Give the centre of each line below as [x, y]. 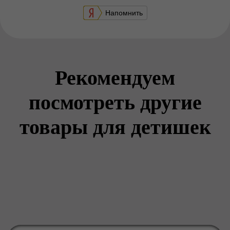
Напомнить [124, 13]
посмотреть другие [115, 101]
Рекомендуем [115, 77]
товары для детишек [115, 126]
